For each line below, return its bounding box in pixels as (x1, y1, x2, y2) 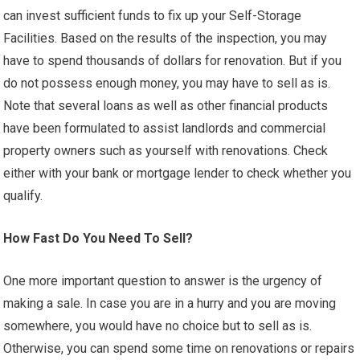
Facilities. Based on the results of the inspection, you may (3, 31, 328, 47)
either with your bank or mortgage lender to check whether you (3, 166, 352, 182)
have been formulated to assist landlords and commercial (3, 121, 326, 137)
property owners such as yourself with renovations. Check (3, 143, 329, 159)
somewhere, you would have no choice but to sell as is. (3, 318, 313, 334)
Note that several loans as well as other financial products (3, 98, 329, 114)
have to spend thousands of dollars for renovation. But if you (3, 53, 342, 69)
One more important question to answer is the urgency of (3, 273, 323, 289)
